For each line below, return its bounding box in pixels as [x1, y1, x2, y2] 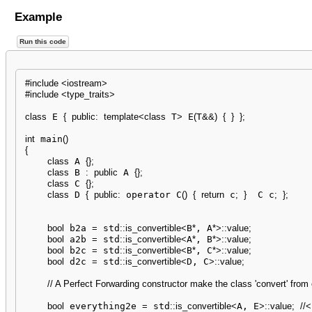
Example [14, 10, 62, 24]
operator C [120, 189, 182, 201]
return [201, 189, 224, 201]
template [103, 111, 139, 123]
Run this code [19, 38, 66, 46]
